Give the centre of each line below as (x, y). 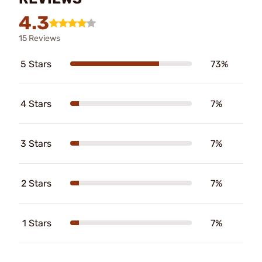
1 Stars (37, 223)
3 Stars (36, 143)
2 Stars (36, 183)
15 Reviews (39, 38)
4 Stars (36, 104)
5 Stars (36, 64)
